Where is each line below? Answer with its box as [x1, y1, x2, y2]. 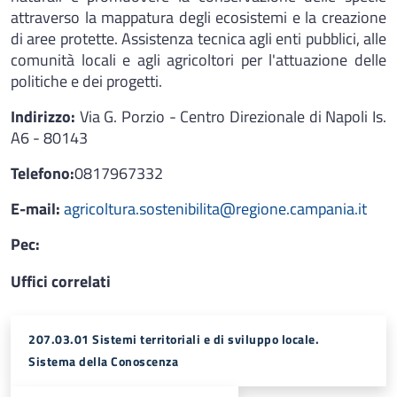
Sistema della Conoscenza [28, 352, 178, 371]
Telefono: [11, 161, 74, 185]
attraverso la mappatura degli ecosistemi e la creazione [11, 5, 386, 29]
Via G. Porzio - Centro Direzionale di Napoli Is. [79, 105, 387, 128]
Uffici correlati [11, 269, 111, 293]
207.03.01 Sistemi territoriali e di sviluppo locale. [28, 330, 319, 349]
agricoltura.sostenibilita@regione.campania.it [64, 197, 367, 221]
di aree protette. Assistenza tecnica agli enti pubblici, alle [11, 27, 386, 51]
